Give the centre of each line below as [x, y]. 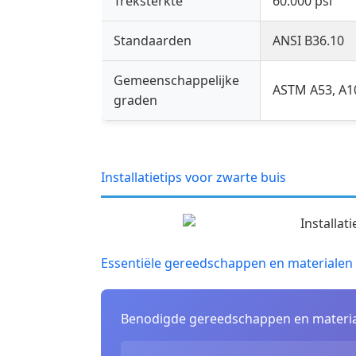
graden [135, 101]
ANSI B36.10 [308, 41]
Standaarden [153, 41]
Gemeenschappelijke [176, 81]
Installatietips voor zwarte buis [193, 178]
